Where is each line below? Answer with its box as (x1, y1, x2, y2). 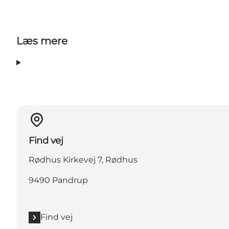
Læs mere (16, 35, 67, 48)
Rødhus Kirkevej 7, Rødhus (29, 155, 138, 165)
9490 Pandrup (29, 175, 88, 186)
